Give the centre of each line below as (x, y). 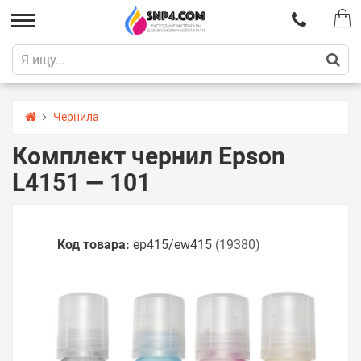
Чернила (76, 117)
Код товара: (93, 245)
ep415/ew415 (172, 245)
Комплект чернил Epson (149, 156)
